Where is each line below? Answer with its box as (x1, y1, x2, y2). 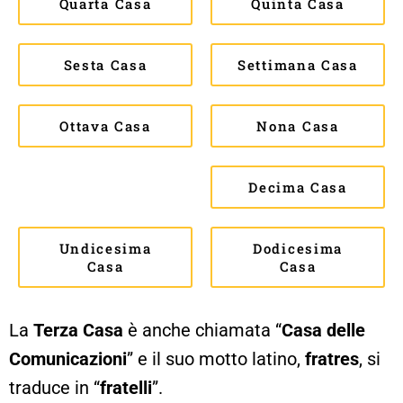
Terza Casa (33, 318, 123, 341)
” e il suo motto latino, (127, 347, 305, 370)
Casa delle (282, 318, 365, 341)
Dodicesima (253, 238, 343, 257)
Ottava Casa (59, 116, 151, 135)
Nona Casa (256, 116, 339, 135)
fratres (305, 347, 359, 370)
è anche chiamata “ (123, 318, 282, 341)
